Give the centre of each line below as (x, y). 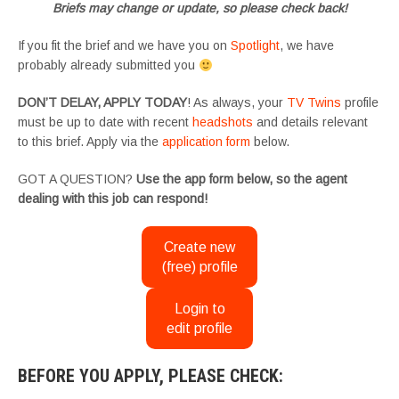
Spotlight (255, 46)
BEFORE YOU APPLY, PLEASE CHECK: (151, 376)
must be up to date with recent (105, 122)
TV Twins (314, 103)
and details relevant (310, 122)
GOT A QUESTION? (77, 179)
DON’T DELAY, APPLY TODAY (102, 103)
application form (206, 142)
